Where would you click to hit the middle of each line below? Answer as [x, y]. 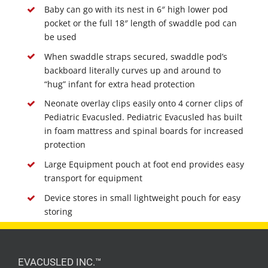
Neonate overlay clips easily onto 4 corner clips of [143, 103]
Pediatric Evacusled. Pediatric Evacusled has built [143, 117]
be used [60, 36]
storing [58, 211]
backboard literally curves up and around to [132, 70]
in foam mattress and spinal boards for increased [144, 131]
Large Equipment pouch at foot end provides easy [144, 165]
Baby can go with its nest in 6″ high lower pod [136, 9]
